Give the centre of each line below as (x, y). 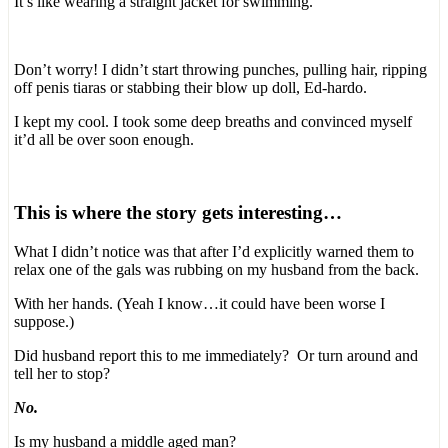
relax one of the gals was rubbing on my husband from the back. (216, 269)
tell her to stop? (62, 373)
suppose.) (44, 321)
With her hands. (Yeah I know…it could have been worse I (199, 303)
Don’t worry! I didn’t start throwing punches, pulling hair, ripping (220, 70)
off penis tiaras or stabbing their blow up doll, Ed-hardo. (190, 88)
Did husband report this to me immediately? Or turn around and (216, 355)
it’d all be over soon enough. (104, 140)
